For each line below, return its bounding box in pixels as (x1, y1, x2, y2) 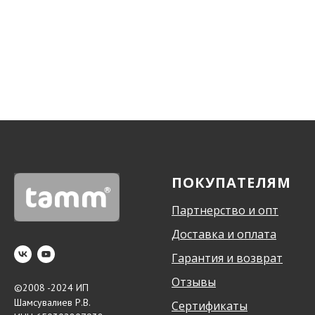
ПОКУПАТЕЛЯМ (172, 173, 291, 193)
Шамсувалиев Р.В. (14, 296, 91, 309)
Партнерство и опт (172, 202, 278, 219)
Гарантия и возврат (172, 250, 283, 266)
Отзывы (172, 274, 216, 290)
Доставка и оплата (172, 226, 276, 243)
